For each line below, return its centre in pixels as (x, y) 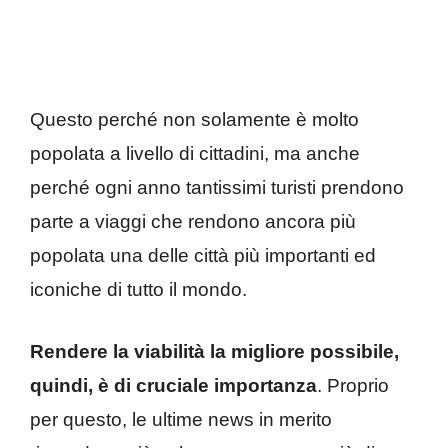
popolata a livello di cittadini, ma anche (195, 153)
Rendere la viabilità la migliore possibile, (214, 352)
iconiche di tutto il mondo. (138, 289)
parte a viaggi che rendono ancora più (193, 221)
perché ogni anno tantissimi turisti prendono (217, 187)
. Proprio (353, 386)
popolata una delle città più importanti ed (203, 255)
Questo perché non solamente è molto (194, 119)
